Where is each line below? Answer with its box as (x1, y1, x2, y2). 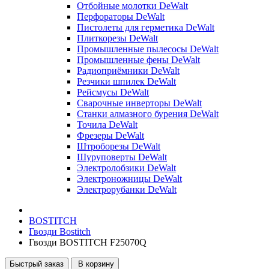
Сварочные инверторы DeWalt (77, 98, 202, 108)
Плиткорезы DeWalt (77, 33, 158, 43)
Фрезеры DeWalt (77, 130, 144, 141)
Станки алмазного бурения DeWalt (77, 109, 219, 119)
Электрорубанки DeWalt (77, 184, 177, 195)
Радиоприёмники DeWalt (77, 65, 180, 76)
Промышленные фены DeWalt (77, 55, 200, 65)
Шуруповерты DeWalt (77, 152, 167, 162)
